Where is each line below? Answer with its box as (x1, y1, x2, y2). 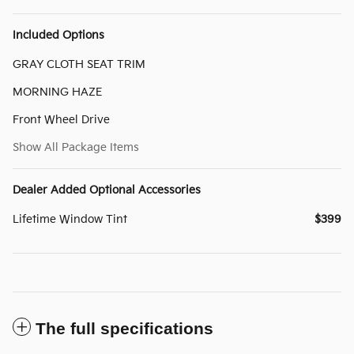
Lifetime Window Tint (13, 212, 127, 226)
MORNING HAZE (13, 85, 102, 99)
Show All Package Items (13, 140, 139, 154)
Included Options (13, 28, 104, 42)
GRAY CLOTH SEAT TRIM (13, 57, 145, 71)
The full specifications (36, 318, 213, 337)
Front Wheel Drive (13, 112, 110, 126)
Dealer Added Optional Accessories (13, 183, 201, 197)
